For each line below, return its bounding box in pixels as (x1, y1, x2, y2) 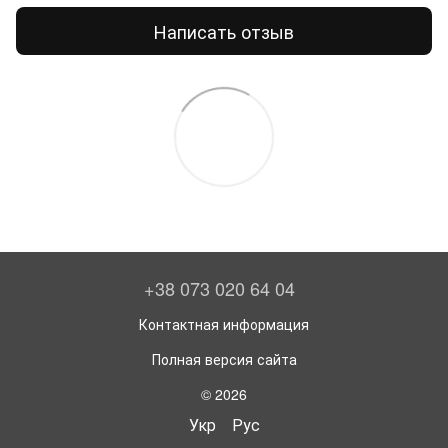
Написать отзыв (154, 17, 294, 44)
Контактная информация (139, 313, 309, 334)
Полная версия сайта (151, 348, 297, 369)
